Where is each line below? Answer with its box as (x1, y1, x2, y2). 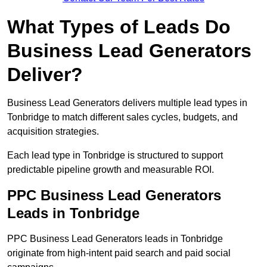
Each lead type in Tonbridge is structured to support (7, 150, 223, 161)
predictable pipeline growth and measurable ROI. (7, 164, 214, 175)
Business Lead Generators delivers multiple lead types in (7, 98, 247, 108)
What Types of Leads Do (7, 16, 231, 38)
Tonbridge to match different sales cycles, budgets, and (7, 112, 238, 123)
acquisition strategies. (7, 126, 99, 137)
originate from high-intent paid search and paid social (7, 248, 231, 259)
